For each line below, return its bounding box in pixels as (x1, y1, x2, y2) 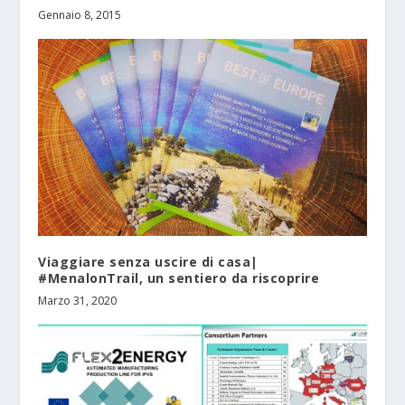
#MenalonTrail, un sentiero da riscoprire (38, 268, 320, 287)
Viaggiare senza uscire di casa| (38, 252, 259, 270)
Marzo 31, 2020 (38, 292, 118, 308)
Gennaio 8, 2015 (38, 7, 122, 24)
